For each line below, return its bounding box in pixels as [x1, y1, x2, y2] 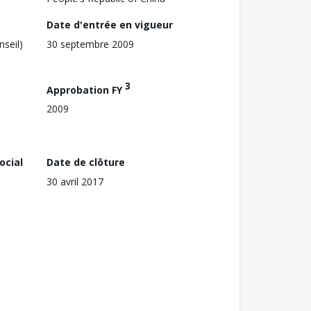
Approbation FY [47, 83, 125, 96]
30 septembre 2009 [47, 37, 134, 51]
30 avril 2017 [47, 174, 103, 188]
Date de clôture [47, 155, 125, 169]
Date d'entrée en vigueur [47, 17, 173, 31]
